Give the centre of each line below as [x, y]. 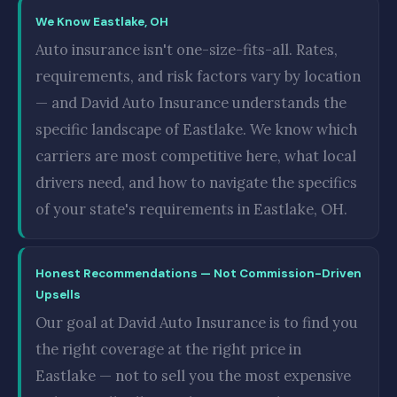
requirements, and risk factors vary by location [198, 76]
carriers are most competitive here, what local [196, 156]
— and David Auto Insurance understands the [191, 103]
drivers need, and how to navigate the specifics [196, 183]
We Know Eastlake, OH [102, 22]
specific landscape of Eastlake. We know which [196, 129]
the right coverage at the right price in [168, 349]
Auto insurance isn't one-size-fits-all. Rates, [187, 50]
